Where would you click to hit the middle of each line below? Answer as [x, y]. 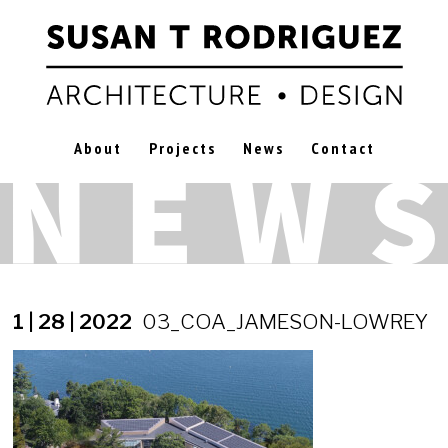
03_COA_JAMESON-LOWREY [285, 321]
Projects [182, 148]
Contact [342, 148]
